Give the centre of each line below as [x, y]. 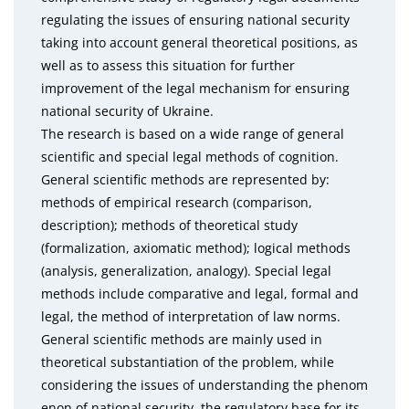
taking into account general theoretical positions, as [199, 42]
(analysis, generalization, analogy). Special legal [186, 271]
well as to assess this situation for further [168, 65]
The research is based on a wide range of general [193, 134]
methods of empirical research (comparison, [177, 202]
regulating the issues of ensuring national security [195, 20]
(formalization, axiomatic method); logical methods [196, 248]
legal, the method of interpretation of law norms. [191, 316]
